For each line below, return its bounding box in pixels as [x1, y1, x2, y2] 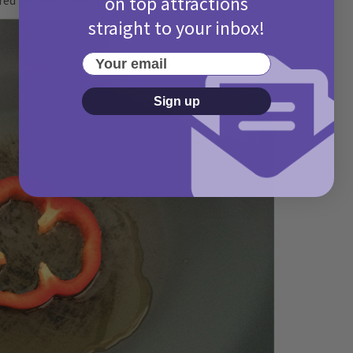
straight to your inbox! [88, 16, 265, 40]
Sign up [153, 94, 200, 108]
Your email [81, 51, 153, 67]
